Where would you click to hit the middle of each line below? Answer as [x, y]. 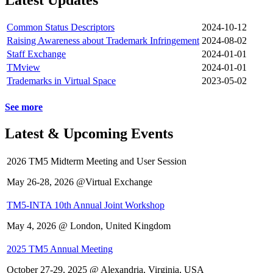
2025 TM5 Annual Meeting [60, 249]
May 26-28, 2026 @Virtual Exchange [80, 182]
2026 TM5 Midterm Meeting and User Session [97, 161]
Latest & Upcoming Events [89, 133]
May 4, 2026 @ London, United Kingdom [89, 225]
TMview [23, 68]
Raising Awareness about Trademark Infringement [103, 41]
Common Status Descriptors [61, 27]
